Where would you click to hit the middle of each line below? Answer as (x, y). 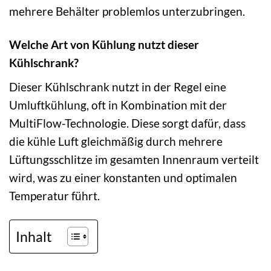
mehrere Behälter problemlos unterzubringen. (127, 11)
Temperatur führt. (54, 195)
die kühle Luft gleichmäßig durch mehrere (116, 141)
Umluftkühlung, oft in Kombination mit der (118, 105)
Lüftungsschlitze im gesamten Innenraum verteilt (134, 159)
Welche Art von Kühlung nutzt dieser (104, 44)
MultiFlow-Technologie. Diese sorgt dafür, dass (127, 123)
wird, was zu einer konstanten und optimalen (123, 177)
